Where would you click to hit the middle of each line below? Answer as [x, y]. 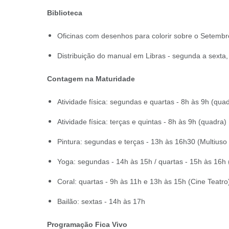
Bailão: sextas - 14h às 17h [101, 201]
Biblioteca [65, 13]
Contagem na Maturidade [91, 79]
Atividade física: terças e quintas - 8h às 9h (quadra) [142, 122]
